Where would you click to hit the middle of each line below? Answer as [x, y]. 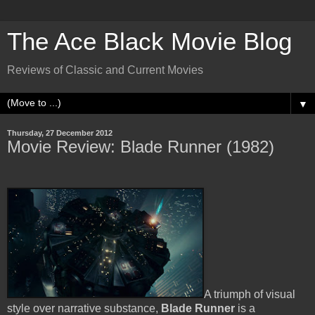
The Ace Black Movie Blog [149, 41]
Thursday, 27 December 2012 [60, 133]
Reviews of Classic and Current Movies [105, 70]
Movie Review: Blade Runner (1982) [141, 147]
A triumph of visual [250, 294]
